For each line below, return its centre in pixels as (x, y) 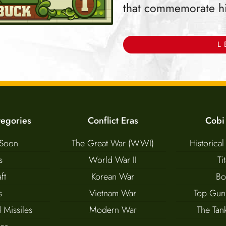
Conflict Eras (113, 120)
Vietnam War (113, 193)
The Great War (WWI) (113, 143)
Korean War (113, 176)
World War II (113, 160)
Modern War (113, 210)
